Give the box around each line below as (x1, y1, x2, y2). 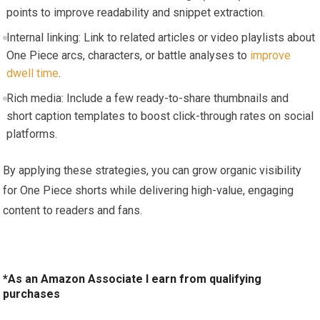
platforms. (6, 126, 57, 141)
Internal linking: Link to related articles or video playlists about (6, 30, 315, 44)
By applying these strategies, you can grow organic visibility (3, 163, 302, 177)
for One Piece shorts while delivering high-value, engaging (3, 183, 294, 197)
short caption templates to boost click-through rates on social (6, 109, 314, 123)
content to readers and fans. (3, 203, 143, 217)
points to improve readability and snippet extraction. (6, 5, 265, 19)
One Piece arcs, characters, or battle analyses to (6, 48, 250, 62)
